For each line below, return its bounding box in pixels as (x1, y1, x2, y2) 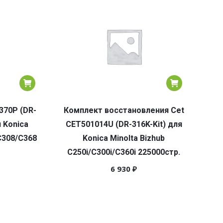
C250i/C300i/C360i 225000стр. (67, 147, 180, 157)
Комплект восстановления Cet (63, 106, 184, 115)
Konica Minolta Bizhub (83, 133, 165, 143)
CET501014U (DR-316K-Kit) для (65, 119, 182, 129)
